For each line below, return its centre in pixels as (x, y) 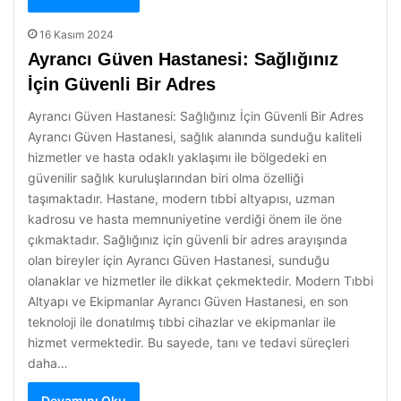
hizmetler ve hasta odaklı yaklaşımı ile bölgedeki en (177, 157)
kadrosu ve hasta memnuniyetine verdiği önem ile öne (185, 219)
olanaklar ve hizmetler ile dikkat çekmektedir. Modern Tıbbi (200, 281)
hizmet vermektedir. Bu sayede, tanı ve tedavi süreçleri (188, 342)
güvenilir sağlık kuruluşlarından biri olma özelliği (166, 178)
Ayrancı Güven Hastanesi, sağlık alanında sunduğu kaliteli (195, 137)
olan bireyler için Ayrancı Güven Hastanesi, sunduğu (179, 260)
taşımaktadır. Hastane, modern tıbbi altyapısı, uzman (181, 198)
